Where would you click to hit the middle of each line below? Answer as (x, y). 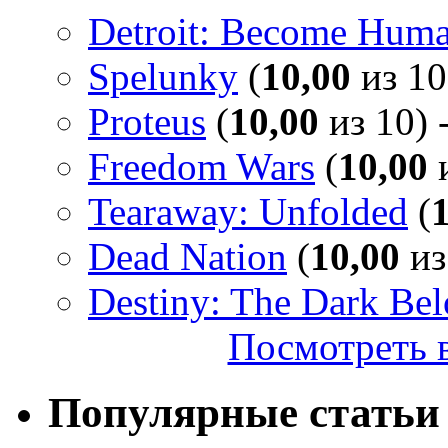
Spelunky (163, 76)
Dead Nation (187, 256)
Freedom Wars (201, 166)
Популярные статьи (244, 413)
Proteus (147, 121)
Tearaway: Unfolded (248, 211)
